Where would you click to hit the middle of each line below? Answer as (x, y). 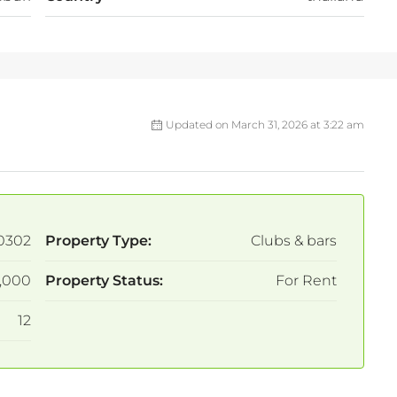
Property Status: (104, 281)
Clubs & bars (294, 241)
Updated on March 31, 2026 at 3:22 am (265, 125)
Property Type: (98, 241)
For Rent (306, 281)
